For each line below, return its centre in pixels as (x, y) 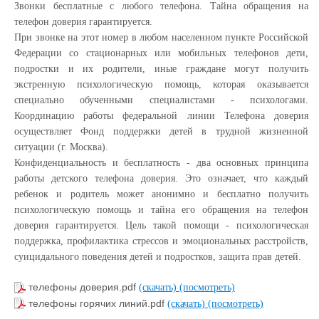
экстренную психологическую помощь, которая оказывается (161, 84)
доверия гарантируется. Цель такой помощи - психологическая (161, 225)
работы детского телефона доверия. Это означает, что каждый (161, 178)
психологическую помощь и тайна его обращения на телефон (161, 209)
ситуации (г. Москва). (61, 147)
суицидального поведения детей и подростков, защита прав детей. (158, 256)
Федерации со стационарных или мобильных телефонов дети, (161, 53)
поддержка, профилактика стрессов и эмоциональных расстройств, (161, 241)
